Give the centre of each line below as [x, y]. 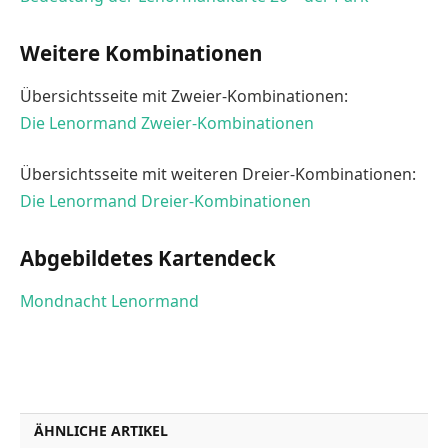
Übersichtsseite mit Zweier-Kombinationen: [184, 95]
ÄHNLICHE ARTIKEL [101, 430]
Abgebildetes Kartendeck [148, 258]
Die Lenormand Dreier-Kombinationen [165, 201]
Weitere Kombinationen [141, 52]
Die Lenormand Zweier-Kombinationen [167, 122]
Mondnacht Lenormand [109, 301]
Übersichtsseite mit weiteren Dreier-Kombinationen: [218, 174]
